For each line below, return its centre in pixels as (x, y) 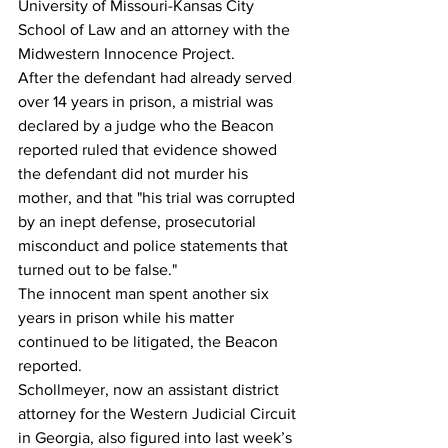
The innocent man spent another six (145, 293)
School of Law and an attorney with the (156, 29)
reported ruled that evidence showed (149, 149)
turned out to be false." (99, 269)
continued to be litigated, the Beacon (150, 341)
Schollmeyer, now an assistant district (150, 389)
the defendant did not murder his (135, 173)
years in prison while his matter (128, 317)
